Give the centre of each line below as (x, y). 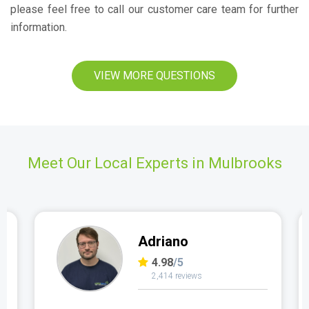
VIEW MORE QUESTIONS (154, 76)
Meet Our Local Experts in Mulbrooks (154, 163)
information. (39, 27)
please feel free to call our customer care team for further (154, 9)
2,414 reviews (177, 276)
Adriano (163, 241)
